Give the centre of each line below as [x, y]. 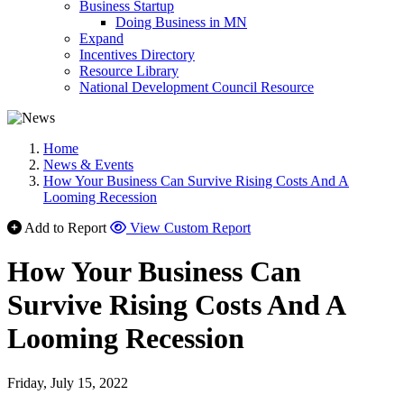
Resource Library [129, 71]
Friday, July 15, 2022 [68, 382]
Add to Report [65, 228]
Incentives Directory [137, 55]
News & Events [88, 165]
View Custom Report [190, 228]
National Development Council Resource [197, 87]
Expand [101, 38]
